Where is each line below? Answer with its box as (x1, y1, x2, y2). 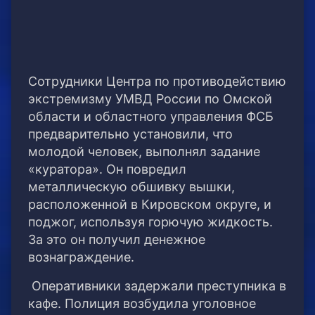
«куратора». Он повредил (28, 162, 186, 177)
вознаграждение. (28, 250, 134, 265)
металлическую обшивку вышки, (28, 179, 235, 195)
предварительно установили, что (28, 127, 233, 142)
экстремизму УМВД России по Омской (28, 91, 272, 107)
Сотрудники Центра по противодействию (28, 74, 286, 89)
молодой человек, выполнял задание (28, 144, 260, 160)
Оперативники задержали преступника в (28, 278, 286, 294)
